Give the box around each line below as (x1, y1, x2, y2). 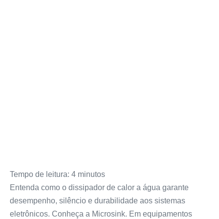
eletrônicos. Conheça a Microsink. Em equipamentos (10, 210, 192, 218)
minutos (78, 170, 105, 178)
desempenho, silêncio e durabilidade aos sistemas (10, 197, 185, 205)
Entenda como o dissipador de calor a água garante (10, 183, 189, 192)
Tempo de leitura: (10, 170, 69, 178)
